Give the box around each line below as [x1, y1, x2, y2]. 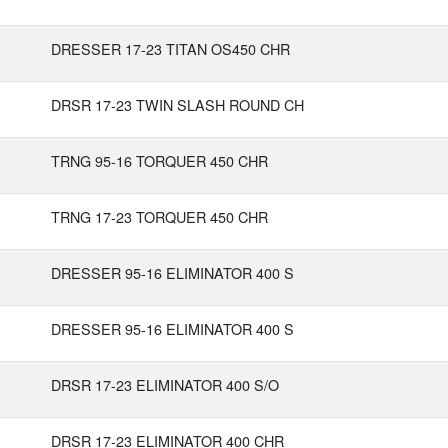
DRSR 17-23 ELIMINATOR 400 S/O [51, 374, 279, 395]
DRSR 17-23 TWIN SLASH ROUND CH [51, 94, 304, 115]
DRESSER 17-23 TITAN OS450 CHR [51, 38, 290, 59]
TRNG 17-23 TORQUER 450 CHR [51, 206, 268, 227]
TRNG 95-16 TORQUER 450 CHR [51, 150, 268, 171]
